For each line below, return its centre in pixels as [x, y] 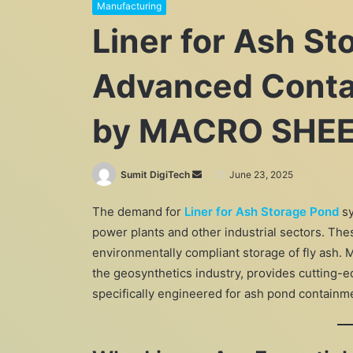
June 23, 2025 [261, 175]
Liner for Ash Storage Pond [262, 211]
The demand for [138, 211]
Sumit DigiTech [155, 175]
